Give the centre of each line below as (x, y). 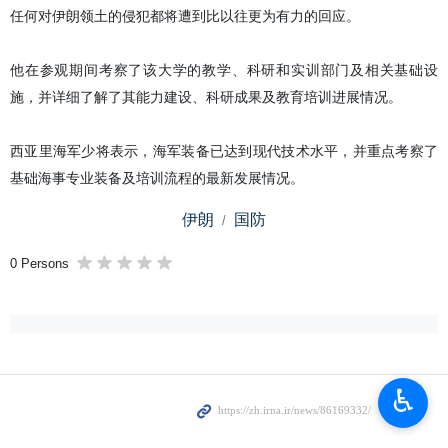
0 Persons (39, 258)
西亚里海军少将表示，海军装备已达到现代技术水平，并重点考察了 (224, 151)
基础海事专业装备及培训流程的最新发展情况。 (157, 178)
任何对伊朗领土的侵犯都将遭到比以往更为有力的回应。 (185, 16)
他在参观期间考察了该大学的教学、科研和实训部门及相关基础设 (224, 70)
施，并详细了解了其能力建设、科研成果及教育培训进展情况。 (206, 97)
